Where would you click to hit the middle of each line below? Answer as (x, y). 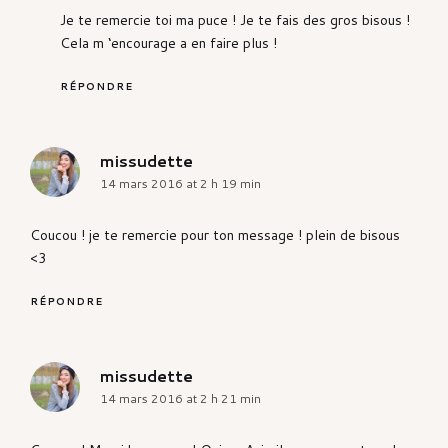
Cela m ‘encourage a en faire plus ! (168, 43)
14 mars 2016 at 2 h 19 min (180, 184)
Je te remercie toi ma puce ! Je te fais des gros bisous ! (235, 20)
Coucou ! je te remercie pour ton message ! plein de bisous (215, 235)
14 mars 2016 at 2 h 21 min (180, 399)
